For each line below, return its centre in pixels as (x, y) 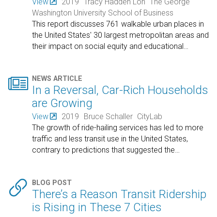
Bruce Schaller (108, 117)
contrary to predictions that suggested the (104, 150)
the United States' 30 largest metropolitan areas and (121, 35)
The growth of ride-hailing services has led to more (118, 128)
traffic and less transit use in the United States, (110, 139)
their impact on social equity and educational (108, 46)
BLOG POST (52, 183)
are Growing (62, 103)
